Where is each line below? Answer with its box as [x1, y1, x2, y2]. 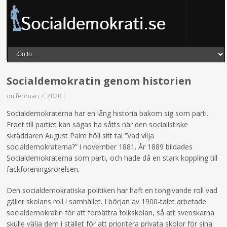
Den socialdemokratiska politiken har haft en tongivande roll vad [7, 185, 218, 195]
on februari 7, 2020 [7, 92, 62, 100]
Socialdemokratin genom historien [7, 74, 192, 88]
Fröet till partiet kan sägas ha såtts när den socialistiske [7, 120, 188, 129]
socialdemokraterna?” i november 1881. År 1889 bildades [7, 142, 193, 152]
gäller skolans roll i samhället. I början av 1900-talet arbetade [7, 197, 207, 206]
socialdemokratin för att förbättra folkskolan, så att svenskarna [7, 208, 215, 217]
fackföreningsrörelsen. [7, 164, 80, 174]
